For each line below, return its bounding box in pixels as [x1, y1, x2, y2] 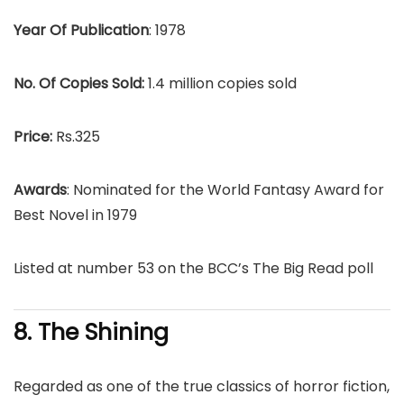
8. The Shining [14, 317, 169, 348]
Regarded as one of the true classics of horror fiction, [14, 376, 390, 397]
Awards [14, 179, 67, 200]
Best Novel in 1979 [14, 205, 137, 225]
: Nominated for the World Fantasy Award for [67, 179, 384, 200]
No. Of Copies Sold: [14, 73, 148, 94]
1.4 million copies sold [148, 73, 297, 94]
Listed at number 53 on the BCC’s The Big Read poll [14, 258, 373, 279]
